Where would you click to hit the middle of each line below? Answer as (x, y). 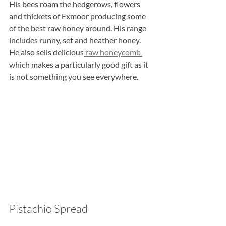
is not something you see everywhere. (74, 77)
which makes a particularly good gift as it (79, 65)
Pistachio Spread (48, 209)
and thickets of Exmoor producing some (78, 16)
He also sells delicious (46, 52)
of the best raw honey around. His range (78, 28)
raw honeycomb (113, 52)
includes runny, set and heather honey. (76, 40)
